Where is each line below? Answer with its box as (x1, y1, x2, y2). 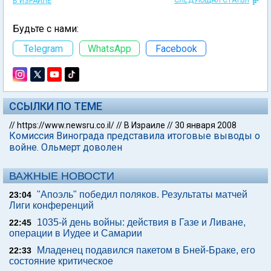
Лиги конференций (9, 200, 94, 211)
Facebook (155, 42, 197, 54)
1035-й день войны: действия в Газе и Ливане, (37, 217, 246, 227)
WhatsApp (88, 42, 131, 54)
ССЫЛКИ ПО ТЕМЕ (9, 100, 102, 113)
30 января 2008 (175, 120, 237, 130)
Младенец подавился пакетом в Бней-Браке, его (37, 245, 255, 255)
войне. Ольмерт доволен (9, 142, 122, 153)
